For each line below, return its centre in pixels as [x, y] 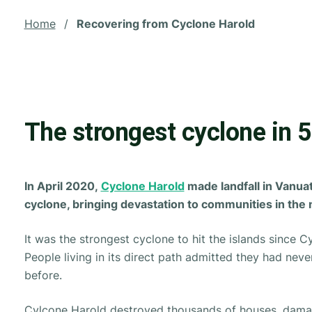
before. [43, 275]
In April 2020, [62, 186]
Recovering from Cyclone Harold [165, 24]
